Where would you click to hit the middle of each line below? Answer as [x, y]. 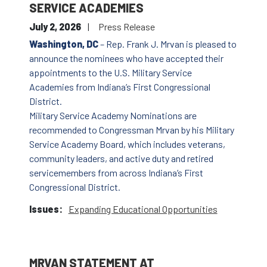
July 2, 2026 [56, 27]
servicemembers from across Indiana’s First [116, 173]
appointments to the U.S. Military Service [110, 73]
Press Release [126, 27]
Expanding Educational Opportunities [143, 209]
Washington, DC [63, 44]
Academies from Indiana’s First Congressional [119, 87]
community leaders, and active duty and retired [121, 159]
